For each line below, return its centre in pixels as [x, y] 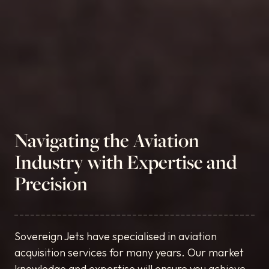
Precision [51, 183]
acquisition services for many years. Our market [129, 252]
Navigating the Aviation [107, 140]
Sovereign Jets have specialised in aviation [116, 236]
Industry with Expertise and [125, 162]
